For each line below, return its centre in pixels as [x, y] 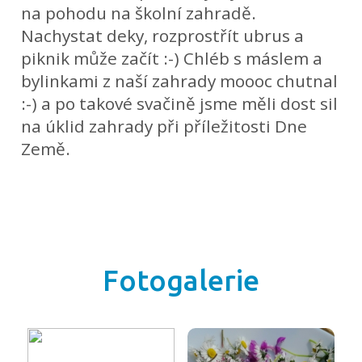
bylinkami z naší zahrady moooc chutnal [180, 81]
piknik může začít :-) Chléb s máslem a [172, 59]
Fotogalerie [181, 281]
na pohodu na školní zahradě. [139, 13]
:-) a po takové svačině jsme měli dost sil [180, 104]
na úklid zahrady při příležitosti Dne [164, 126]
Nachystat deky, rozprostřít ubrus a [163, 36]
